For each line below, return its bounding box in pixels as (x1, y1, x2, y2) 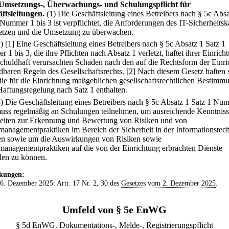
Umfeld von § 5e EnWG (62, 203, 167, 215)
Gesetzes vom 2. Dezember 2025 (121, 178, 216, 187)
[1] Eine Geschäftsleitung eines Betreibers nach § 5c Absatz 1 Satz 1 (5, 39, 225, 49)
